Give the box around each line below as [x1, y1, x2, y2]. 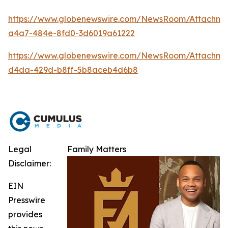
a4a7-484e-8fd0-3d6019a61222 [8, 28, 135, 38]
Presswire [8, 195, 45, 205]
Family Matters [67, 144, 126, 154]
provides [8, 209, 42, 219]
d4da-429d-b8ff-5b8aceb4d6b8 [8, 65, 138, 75]
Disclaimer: [8, 158, 51, 168]
